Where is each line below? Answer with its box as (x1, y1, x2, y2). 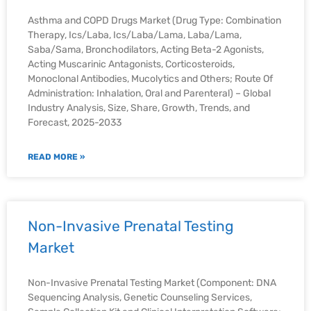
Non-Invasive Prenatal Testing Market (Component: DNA (28, 277, 276, 289)
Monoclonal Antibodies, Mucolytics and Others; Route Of (28, 73, 273, 85)
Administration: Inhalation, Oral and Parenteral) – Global (28, 87, 271, 100)
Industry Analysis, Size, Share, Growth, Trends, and (28, 102, 250, 115)
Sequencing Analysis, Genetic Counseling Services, (28, 292, 252, 304)
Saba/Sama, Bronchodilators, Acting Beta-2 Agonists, (28, 44, 264, 56)
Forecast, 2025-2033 (28, 117, 121, 129)
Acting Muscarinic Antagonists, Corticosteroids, (28, 58, 235, 71)
